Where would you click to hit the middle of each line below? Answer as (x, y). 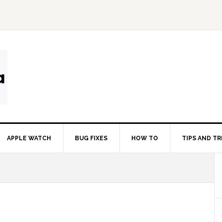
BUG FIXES (91, 139)
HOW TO (145, 139)
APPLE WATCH (29, 139)
